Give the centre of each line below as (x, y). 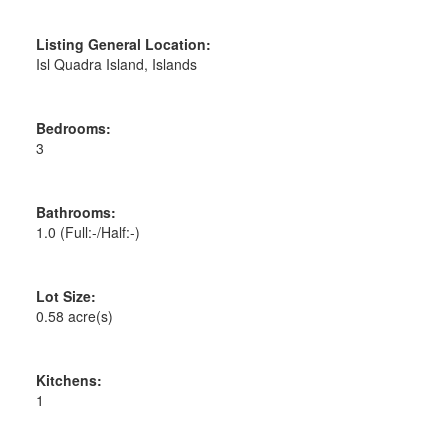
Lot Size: (65, 295)
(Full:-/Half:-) (99, 231)
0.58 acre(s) (74, 315)
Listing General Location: (123, 43)
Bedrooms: (73, 127)
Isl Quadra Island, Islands (116, 63)
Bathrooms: (75, 211)
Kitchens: (68, 379)
